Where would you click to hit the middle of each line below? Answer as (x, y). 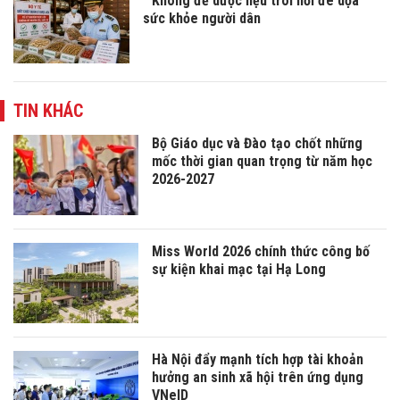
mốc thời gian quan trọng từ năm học (262, 162)
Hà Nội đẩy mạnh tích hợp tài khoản (258, 360)
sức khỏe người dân (202, 19)
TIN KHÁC (48, 111)
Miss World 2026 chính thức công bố (261, 252)
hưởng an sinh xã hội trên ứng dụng (258, 378)
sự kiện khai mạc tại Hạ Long (239, 270)
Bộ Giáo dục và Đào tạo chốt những (257, 144)
